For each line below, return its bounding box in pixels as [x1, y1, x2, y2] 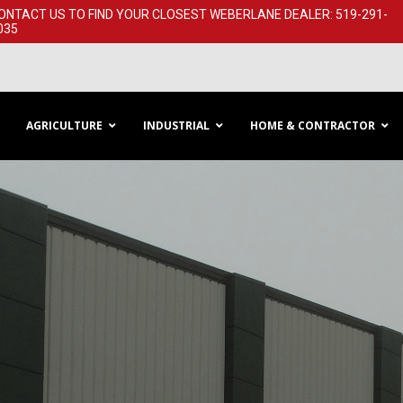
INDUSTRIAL [143, 118, 210, 133]
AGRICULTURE [26, 118, 103, 133]
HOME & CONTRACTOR [250, 118, 375, 133]
